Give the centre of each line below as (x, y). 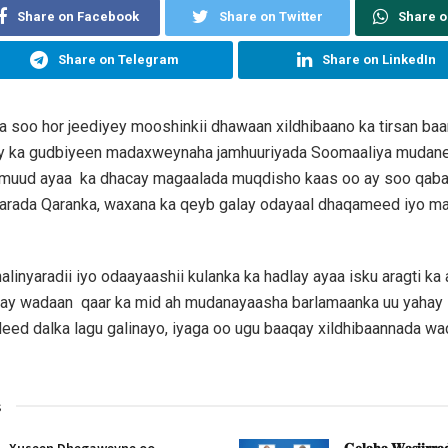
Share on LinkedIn (379, 59)
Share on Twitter (270, 16)
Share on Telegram (118, 59)
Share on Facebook (78, 16)
